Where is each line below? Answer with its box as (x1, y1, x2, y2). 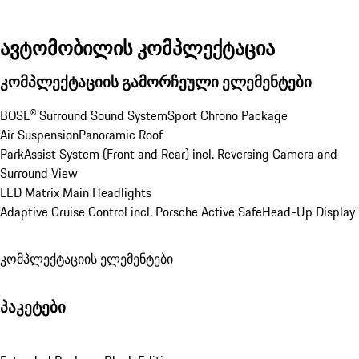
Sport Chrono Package (167, 105, 288, 125)
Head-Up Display (262, 201, 355, 221)
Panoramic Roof (79, 124, 163, 144)
